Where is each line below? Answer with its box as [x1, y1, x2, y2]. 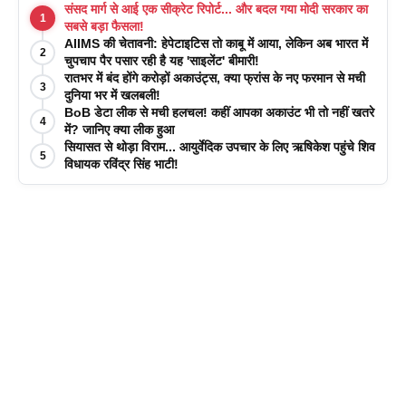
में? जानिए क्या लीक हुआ [64, 121, 174, 137]
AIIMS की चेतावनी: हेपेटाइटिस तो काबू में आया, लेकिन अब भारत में [64, 35, 368, 51]
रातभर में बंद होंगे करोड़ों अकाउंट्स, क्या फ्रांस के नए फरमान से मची [64, 70, 365, 85]
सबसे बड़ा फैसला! [64, 18, 144, 34]
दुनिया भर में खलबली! [64, 87, 160, 102]
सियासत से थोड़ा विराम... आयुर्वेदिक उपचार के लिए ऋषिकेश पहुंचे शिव [64, 139, 375, 154]
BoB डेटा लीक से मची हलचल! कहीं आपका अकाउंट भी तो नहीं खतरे [64, 104, 374, 120]
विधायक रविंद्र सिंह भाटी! [64, 156, 179, 171]
